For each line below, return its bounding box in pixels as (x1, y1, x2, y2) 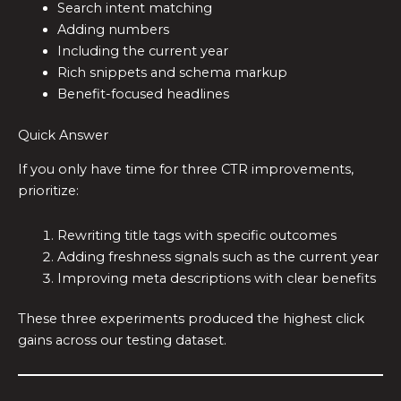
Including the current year (56, 42, 228, 59)
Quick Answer (18, 126, 108, 143)
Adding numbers (56, 21, 169, 38)
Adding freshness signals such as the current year (56, 248, 379, 265)
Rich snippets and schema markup (56, 64, 287, 81)
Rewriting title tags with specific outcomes (56, 226, 337, 243)
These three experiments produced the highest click (18, 311, 364, 328)
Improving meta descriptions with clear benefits (56, 269, 376, 286)
